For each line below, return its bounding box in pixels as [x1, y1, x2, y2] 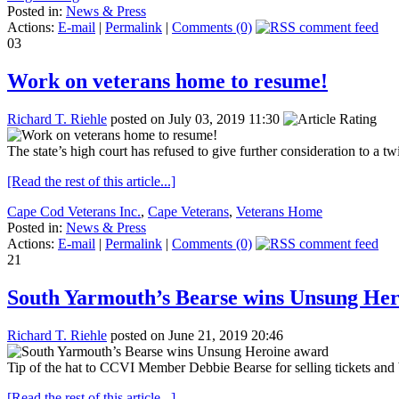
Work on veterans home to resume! [7, 69, 328, 93]
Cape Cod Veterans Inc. [7, 203, 141, 219]
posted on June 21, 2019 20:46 [107, 327, 283, 343]
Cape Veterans [148, 203, 229, 219]
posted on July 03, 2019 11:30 [107, 110, 283, 126]
